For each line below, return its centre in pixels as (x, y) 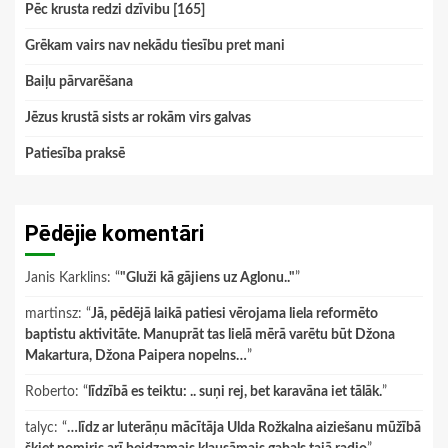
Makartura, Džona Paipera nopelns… (136, 355)
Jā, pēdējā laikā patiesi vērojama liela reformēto (234, 313)
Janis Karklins (66, 277)
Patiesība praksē (75, 153)
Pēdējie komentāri (114, 233)
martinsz (51, 313)
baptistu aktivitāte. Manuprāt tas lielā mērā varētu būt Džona (210, 334)
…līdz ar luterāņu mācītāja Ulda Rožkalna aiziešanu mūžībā (244, 427)
